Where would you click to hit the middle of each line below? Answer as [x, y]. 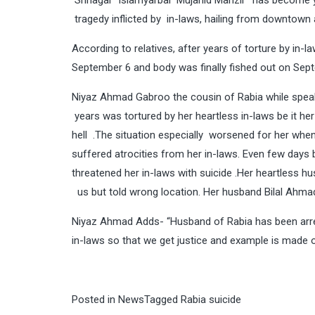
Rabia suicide [211, 300]
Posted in [95, 300]
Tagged [162, 300]
